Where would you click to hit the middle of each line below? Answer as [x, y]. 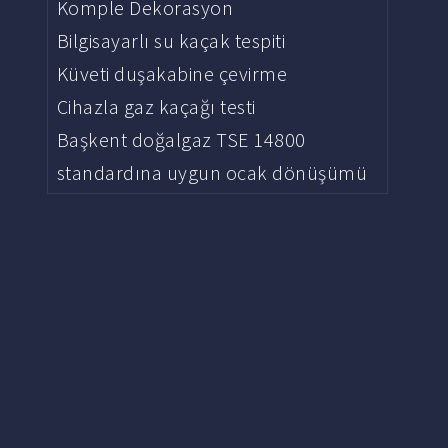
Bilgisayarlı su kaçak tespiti [171, 40]
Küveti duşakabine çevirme [172, 73]
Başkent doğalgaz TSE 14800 [181, 139]
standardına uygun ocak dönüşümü [212, 172]
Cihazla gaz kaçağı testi [156, 106]
